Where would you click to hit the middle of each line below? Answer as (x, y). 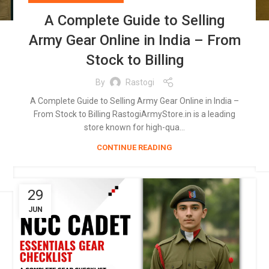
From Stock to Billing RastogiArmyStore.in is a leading (134, 114)
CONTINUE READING (134, 148)
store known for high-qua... (134, 128)
